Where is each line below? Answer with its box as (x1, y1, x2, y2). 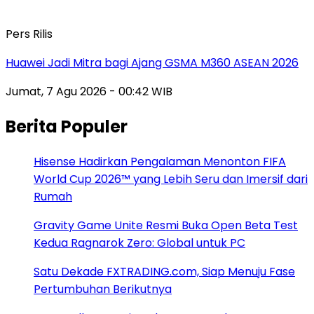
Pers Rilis (6, 26, 53, 43)
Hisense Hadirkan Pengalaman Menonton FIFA (34, 153, 286, 170)
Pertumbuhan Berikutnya (34, 281, 172, 298)
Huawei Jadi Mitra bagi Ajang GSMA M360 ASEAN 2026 (6, 55, 299, 71)
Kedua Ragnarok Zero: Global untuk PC (34, 235, 245, 252)
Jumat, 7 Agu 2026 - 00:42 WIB (6, 83, 172, 100)
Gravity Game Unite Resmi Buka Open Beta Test (34, 217, 298, 234)
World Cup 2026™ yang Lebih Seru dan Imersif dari (34, 171, 308, 188)
